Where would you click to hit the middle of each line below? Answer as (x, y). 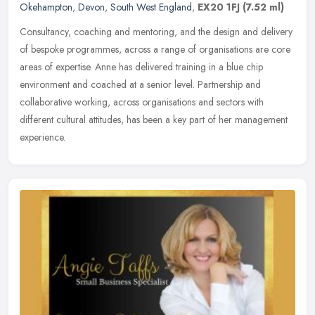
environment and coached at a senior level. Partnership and (140, 85)
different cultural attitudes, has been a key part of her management (154, 120)
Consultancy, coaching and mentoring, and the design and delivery (156, 32)
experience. (43, 137)
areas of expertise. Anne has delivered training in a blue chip (141, 67)
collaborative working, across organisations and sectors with (142, 102)
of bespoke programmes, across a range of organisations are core (155, 50)
